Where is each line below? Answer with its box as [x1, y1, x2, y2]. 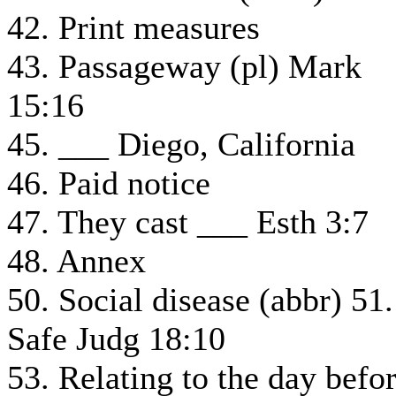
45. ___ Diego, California [7, 126, 355, 164]
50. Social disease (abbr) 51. [7, 281, 393, 319]
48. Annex [7, 242, 146, 280]
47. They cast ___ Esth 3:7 [7, 203, 369, 241]
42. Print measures [7, 9, 260, 47]
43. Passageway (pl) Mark [7, 48, 362, 86]
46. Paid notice [7, 164, 210, 202]
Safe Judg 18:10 [7, 320, 225, 358]
